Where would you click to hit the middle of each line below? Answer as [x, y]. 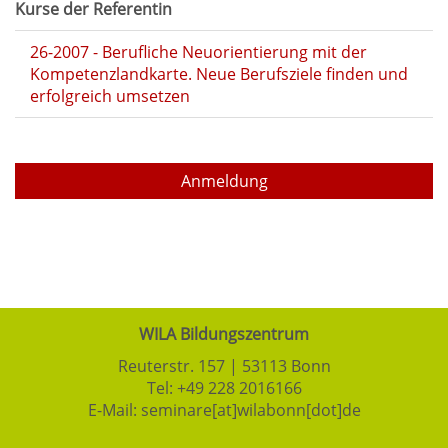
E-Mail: [114, 410]
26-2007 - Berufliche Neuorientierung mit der [198, 52]
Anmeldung [224, 181]
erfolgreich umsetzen [110, 96]
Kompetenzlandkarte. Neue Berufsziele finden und [219, 74]
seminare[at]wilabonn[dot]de [250, 410]
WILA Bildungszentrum [224, 334]
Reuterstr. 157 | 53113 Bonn [224, 366]
